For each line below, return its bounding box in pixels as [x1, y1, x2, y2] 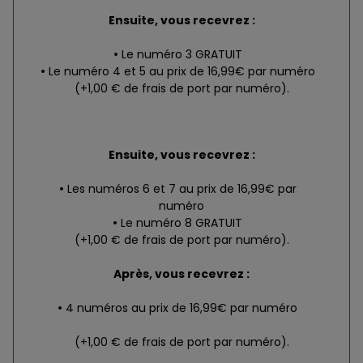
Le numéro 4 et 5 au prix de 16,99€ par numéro [48, 63, 315, 80]
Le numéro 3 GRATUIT [121, 46, 242, 63]
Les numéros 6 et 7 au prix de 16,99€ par [66, 181, 297, 198]
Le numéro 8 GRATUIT [121, 215, 242, 232]
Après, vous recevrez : [113, 266, 250, 283]
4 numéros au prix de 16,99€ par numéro [66, 300, 297, 317]
